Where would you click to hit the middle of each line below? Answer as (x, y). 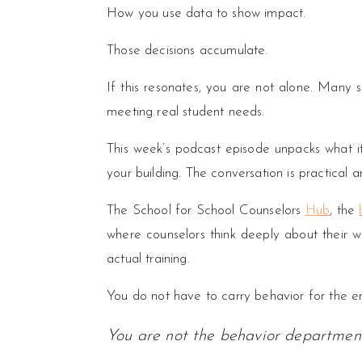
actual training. (148, 259)
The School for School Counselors (206, 210)
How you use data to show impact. (206, 13)
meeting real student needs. (186, 112)
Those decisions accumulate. (187, 51)
